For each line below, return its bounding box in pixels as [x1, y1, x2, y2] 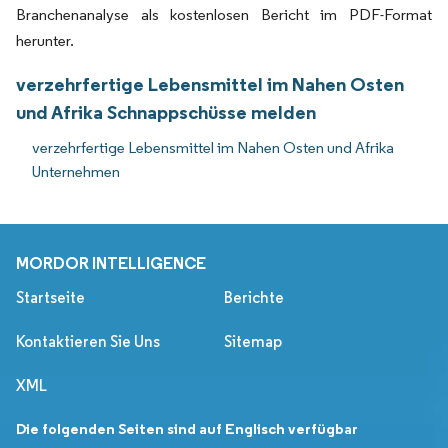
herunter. [16, 30, 74, 50]
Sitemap [224, 331, 282, 351]
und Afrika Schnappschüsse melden [16, 99, 316, 124]
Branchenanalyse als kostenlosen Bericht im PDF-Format [16, 4, 432, 24]
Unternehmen [32, 161, 120, 181]
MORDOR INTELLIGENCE [16, 252, 206, 273]
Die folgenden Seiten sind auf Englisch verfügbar [16, 418, 358, 438]
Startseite [16, 287, 85, 307]
